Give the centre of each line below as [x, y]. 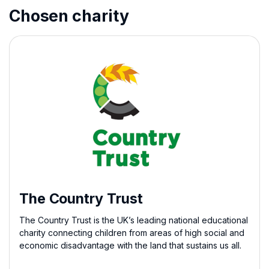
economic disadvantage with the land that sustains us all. [130, 246]
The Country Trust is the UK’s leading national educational [134, 220]
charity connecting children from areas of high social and [132, 233]
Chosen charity [69, 15]
